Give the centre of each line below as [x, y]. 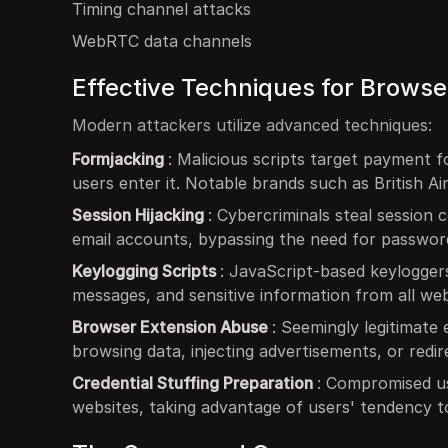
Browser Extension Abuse [172, 327]
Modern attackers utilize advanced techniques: [252, 125]
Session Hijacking [140, 215]
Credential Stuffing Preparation [194, 383]
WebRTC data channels [162, 41]
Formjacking [120, 159]
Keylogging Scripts [146, 271]
